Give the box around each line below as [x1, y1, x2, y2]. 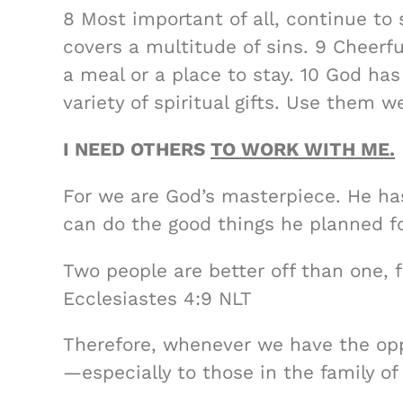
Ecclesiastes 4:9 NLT [63, 287, 252, 309]
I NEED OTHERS [63, 138, 210, 160]
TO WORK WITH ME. [210, 138, 395, 160]
